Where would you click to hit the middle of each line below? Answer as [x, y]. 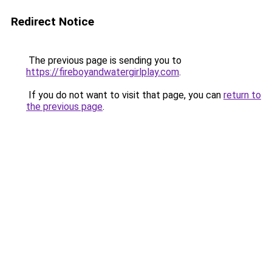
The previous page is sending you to [104, 60]
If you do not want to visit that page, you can [125, 95]
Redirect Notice [53, 22]
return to [242, 95]
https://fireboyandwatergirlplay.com [103, 72]
